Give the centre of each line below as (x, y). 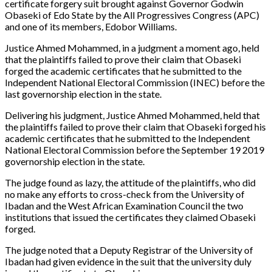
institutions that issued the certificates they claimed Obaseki (130, 217)
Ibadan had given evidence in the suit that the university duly (128, 261)
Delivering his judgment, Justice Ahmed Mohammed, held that (132, 115)
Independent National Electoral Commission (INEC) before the (135, 82)
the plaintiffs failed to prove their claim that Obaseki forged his (135, 126)
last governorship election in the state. (83, 93)
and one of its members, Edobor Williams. (91, 26)
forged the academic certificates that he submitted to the (123, 70)
